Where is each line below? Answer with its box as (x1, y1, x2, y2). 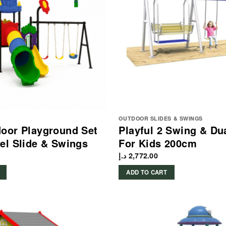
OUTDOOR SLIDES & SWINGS (119, 115, 203, 123)
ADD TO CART (126, 167, 167, 177)
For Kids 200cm (119, 136, 197, 151)
